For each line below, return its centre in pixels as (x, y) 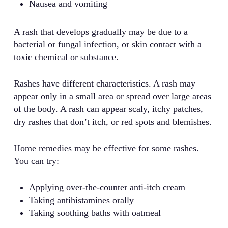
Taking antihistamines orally (81, 200)
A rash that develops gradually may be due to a (101, 32)
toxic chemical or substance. (66, 57)
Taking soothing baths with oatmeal (95, 213)
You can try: (36, 161)
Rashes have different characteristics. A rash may (104, 84)
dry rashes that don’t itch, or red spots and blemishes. (112, 122)
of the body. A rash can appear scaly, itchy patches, (108, 109)
